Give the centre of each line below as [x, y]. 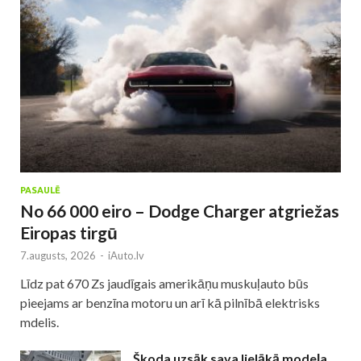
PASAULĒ [40, 191]
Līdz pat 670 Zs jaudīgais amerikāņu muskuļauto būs [164, 284]
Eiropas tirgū [69, 233]
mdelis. [39, 322]
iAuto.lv [126, 256]
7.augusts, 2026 [58, 256]
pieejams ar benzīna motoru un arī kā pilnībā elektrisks [170, 303]
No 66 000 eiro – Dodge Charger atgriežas [180, 211]
